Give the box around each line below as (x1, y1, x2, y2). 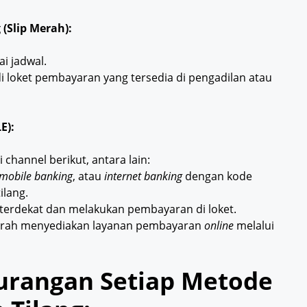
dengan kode (182, 169, 252, 184)
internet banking (104, 169, 182, 184)
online (204, 218, 234, 234)
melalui (234, 218, 274, 234)
